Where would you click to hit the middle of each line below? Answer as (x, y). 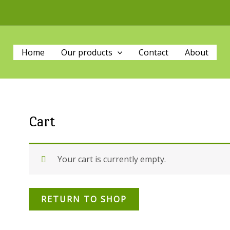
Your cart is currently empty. (112, 159)
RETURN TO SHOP (84, 199)
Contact (154, 52)
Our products (87, 52)
